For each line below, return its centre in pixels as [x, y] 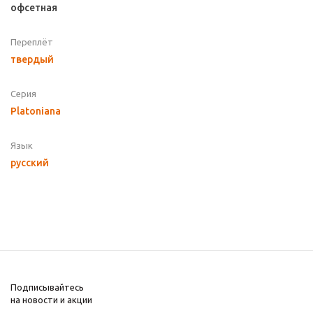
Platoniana [36, 111]
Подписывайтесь [47, 287]
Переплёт [32, 42]
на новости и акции [51, 300]
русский [30, 163]
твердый [32, 60]
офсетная [34, 8]
